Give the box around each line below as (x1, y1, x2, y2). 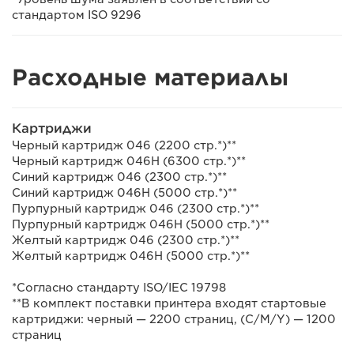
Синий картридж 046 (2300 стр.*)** (12, 171, 227, 183)
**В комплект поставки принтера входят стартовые (12, 297, 326, 310)
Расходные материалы (12, 64, 288, 91)
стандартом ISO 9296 (12, 9, 141, 21)
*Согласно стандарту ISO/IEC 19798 (12, 281, 229, 294)
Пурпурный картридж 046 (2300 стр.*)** (12, 202, 259, 215)
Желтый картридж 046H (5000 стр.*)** (12, 250, 250, 262)
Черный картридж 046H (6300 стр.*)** (12, 155, 246, 168)
